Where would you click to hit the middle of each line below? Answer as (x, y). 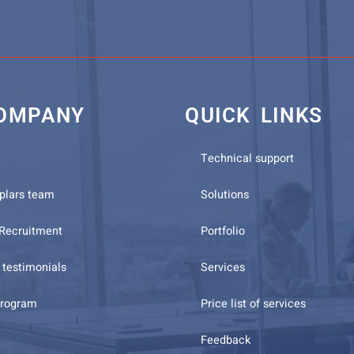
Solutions (225, 195)
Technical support (247, 159)
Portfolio (223, 232)
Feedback (226, 341)
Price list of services (253, 304)
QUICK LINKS (254, 116)
